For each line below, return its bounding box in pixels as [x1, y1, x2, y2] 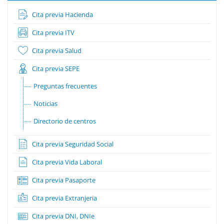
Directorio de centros [33, 116, 96, 125]
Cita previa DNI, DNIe [30, 211, 94, 220]
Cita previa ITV [30, 27, 74, 37]
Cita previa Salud [30, 45, 81, 55]
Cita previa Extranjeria [30, 193, 97, 202]
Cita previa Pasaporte [30, 175, 95, 184]
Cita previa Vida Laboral [30, 157, 102, 166]
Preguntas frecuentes [33, 81, 97, 90]
